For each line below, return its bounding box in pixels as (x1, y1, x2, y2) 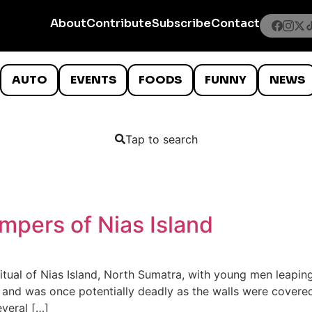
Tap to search (125, 132, 198, 146)
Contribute (86, 16, 153, 31)
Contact (211, 16, 260, 31)
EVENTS (70, 72, 116, 87)
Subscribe (152, 16, 212, 31)
